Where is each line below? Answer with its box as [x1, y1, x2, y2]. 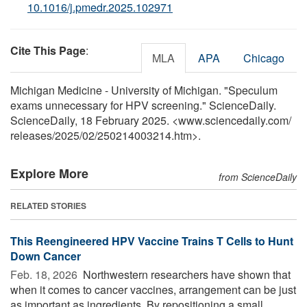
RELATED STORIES [10, 199, 86, 212]
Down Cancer [10, 247, 81, 264]
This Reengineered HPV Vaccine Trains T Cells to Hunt [10, 232, 293, 249]
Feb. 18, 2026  [10, 266, 80, 282]
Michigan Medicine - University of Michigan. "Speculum [10, 82, 278, 98]
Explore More [10, 164, 88, 182]
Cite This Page [10, 42, 86, 58]
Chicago [243, 49, 284, 66]
